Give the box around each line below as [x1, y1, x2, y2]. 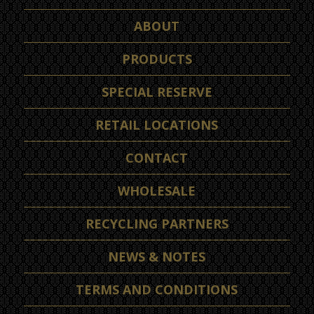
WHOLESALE [118, 182, 196, 200]
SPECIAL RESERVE [101, 83, 212, 101]
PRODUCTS [121, 50, 192, 68]
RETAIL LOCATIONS [95, 116, 219, 134]
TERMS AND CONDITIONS [76, 281, 238, 299]
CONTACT [125, 149, 189, 167]
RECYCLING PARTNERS [85, 215, 228, 233]
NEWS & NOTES [108, 248, 206, 266]
